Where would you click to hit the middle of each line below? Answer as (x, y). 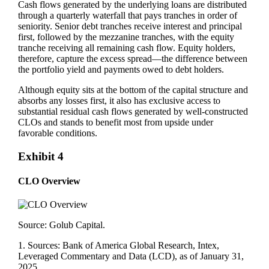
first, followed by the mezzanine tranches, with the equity (126, 37)
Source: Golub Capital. (62, 225)
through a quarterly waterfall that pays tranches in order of (128, 15)
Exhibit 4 (41, 156)
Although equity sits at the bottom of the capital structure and (133, 90)
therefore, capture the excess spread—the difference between (133, 59)
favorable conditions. (58, 133)
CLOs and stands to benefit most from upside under (116, 122)
